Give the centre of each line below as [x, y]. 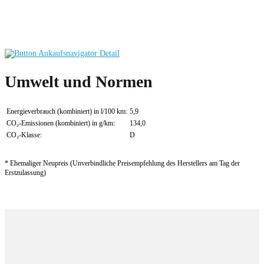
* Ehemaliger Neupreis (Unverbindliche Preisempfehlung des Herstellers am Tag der [122, 163]
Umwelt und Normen [79, 81]
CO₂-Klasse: [24, 135]
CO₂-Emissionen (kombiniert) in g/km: [61, 123]
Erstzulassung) [25, 173]
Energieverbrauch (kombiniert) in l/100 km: [67, 111]
